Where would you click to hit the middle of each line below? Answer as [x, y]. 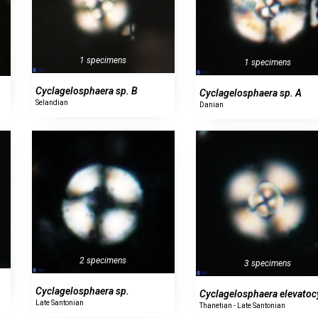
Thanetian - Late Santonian [243, 305]
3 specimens [267, 263]
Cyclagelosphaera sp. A [251, 93]
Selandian [51, 103]
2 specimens [103, 261]
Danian [212, 104]
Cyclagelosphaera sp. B [86, 91]
